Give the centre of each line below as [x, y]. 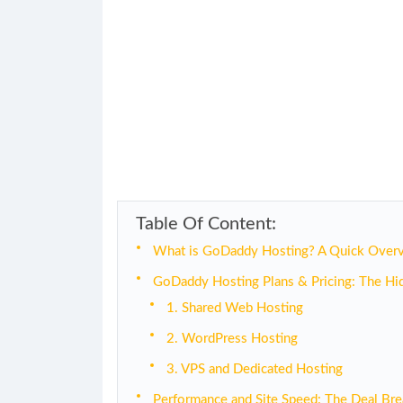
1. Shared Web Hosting [235, 308]
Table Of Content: [206, 224]
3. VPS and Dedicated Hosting [255, 369]
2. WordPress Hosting [232, 339]
